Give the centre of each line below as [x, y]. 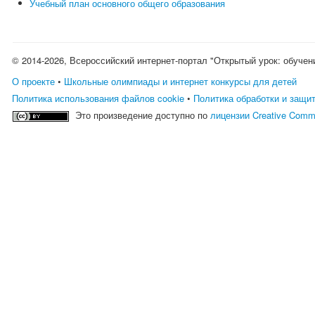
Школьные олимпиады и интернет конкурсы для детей [181, 81]
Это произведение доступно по [143, 115]
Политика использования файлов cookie [98, 98]
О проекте [34, 81]
